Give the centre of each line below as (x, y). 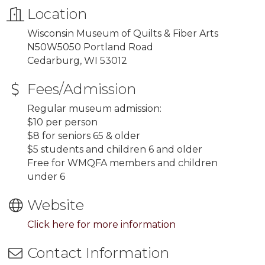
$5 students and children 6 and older (115, 149)
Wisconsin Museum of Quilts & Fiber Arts (123, 33)
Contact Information (98, 253)
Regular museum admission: (94, 109)
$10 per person (62, 122)
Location (57, 14)
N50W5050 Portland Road (90, 47)
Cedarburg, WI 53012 (77, 61)
